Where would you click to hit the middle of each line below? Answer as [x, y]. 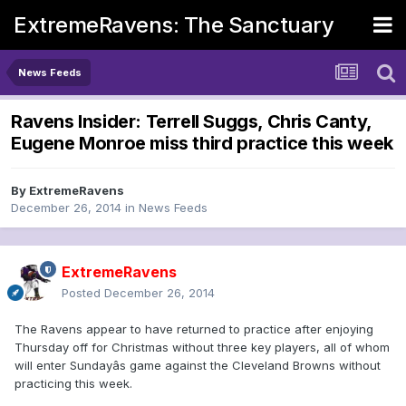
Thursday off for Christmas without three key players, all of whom [202, 348]
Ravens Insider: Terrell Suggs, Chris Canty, [191, 122]
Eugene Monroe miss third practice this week [202, 144]
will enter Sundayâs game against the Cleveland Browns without [198, 366]
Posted [83, 293]
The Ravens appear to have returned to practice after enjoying [194, 329]
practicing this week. [73, 384]
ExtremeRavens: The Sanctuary [174, 24]
